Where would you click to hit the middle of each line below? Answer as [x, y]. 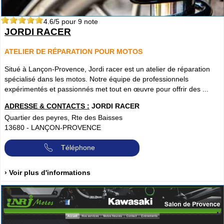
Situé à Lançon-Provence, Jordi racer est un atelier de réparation [107, 69]
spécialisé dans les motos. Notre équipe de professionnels [96, 79]
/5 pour [66, 22]
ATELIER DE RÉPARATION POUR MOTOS [73, 52]
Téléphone [78, 147]
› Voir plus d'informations [47, 172]
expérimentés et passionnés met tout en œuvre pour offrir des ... [106, 89]
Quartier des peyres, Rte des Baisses [63, 117]
